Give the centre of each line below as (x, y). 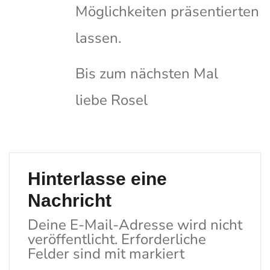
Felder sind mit (78, 254)
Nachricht (70, 201)
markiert (157, 254)
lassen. (98, 38)
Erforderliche (164, 240)
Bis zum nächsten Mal (147, 74)
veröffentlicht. (73, 240)
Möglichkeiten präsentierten (167, 12)
